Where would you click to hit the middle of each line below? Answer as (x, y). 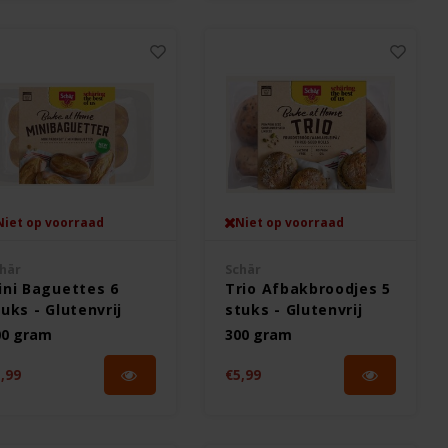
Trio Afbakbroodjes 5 (308, 288)
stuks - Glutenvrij (294, 309)
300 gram (258, 334)
